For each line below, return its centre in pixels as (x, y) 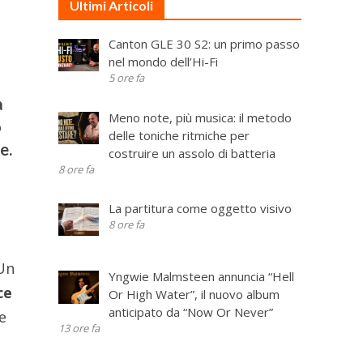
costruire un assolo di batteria (192, 153)
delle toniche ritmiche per (179, 135)
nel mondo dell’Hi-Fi (163, 62)
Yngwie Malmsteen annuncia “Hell (201, 276)
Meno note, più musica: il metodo (200, 117)
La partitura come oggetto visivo (200, 208)
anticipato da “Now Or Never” (190, 312)
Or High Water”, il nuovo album (194, 294)
